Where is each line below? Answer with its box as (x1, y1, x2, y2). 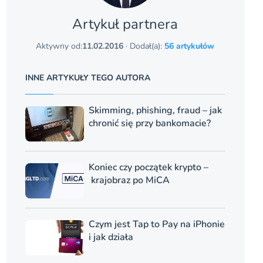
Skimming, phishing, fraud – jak (88, 104, 222, 117)
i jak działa (88, 231, 133, 244)
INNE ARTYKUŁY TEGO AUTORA (25, 72, 150, 84)
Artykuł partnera (72, 15, 178, 34)
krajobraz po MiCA (88, 174, 170, 187)
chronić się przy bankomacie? (88, 117, 211, 130)
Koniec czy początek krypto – (88, 161, 208, 174)
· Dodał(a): (123, 41, 165, 52)
